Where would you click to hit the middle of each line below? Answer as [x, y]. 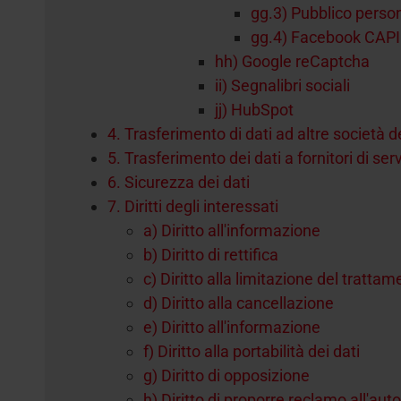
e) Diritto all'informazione [232, 327]
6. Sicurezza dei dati [179, 182]
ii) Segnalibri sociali [282, 85]
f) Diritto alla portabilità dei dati [252, 351]
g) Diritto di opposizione [226, 375]
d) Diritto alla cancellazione [239, 303]
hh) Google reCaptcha [292, 61]
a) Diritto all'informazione [232, 230]
